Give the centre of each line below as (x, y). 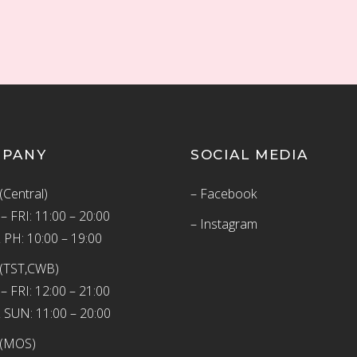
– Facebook (224, 194)
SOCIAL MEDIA (249, 155)
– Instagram (224, 224)
